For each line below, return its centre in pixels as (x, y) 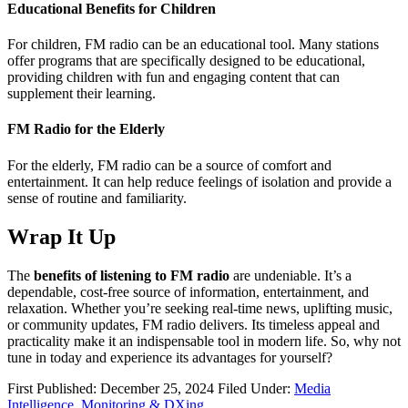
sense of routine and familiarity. (97, 198)
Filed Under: (256, 388)
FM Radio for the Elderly (86, 129)
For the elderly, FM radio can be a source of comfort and (169, 165)
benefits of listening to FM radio (132, 275)
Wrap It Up (61, 236)
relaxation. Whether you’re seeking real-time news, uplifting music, (200, 308)
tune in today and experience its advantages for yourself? (170, 357)
